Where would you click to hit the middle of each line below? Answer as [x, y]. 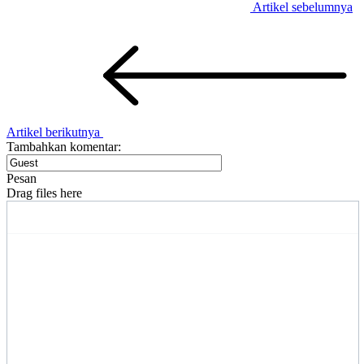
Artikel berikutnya [55, 132]
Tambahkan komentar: [64, 146]
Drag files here [44, 193]
